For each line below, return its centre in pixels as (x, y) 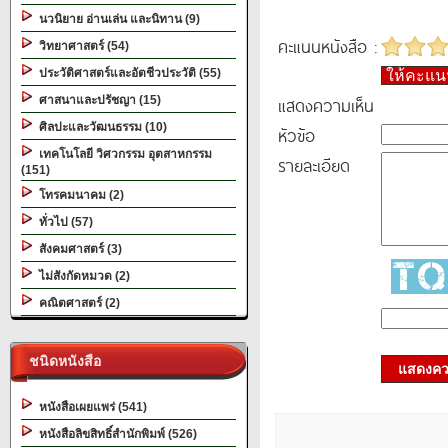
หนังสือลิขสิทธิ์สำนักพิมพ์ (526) (115, 434)
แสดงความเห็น (326, 105)
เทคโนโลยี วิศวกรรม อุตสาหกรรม (122, 154)
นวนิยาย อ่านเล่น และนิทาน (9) (116, 19)
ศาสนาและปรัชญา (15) (97, 100)
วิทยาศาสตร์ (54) (81, 46)
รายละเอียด (314, 165)
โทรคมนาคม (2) (78, 195)
